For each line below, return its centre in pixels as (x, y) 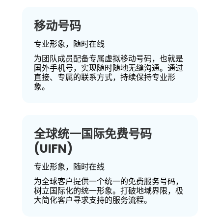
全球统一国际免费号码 (93, 134)
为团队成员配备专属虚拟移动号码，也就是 (108, 59)
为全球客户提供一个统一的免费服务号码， (108, 181)
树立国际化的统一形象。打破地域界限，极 (108, 191)
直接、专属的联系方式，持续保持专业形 (104, 77)
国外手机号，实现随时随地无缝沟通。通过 (108, 68)
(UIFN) (53, 149)
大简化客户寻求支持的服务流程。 (93, 200)
